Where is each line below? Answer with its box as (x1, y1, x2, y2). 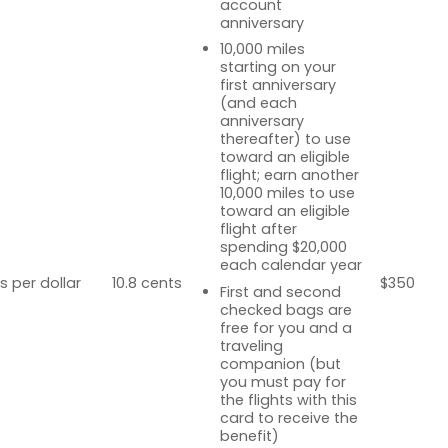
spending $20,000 (219, 237, 347, 258)
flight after (219, 219, 297, 240)
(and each (219, 93, 297, 114)
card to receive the (219, 408, 358, 429)
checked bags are (219, 300, 352, 321)
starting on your (219, 57, 336, 78)
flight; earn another (219, 165, 359, 186)
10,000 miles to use (219, 183, 355, 204)
